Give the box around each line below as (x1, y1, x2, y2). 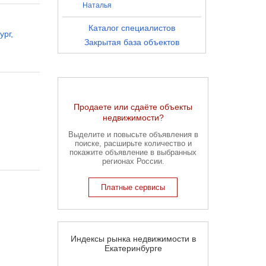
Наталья (83, 1, 112, 9)
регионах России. (102, 157, 164, 166)
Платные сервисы (101, 183, 165, 192)
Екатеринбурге (104, 243, 162, 253)
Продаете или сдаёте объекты (74, 102, 192, 112)
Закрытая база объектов (84, 37, 179, 47)
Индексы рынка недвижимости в (70, 234, 196, 243)
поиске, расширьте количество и (74, 139, 192, 148)
